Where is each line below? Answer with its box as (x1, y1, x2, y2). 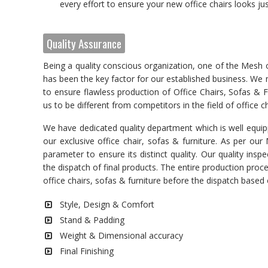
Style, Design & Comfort (60, 198, 154, 210)
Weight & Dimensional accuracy (60, 229, 183, 241)
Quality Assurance (46, 34, 121, 52)
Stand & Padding (60, 214, 124, 226)
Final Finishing (60, 245, 114, 257)
